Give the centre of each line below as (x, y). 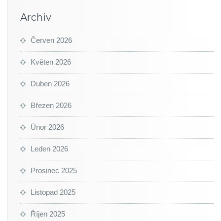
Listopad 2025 (53, 192)
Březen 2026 (51, 105)
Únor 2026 (47, 127)
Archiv (36, 17)
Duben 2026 (50, 84)
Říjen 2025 (48, 214)
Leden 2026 (49, 149)
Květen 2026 (51, 62)
